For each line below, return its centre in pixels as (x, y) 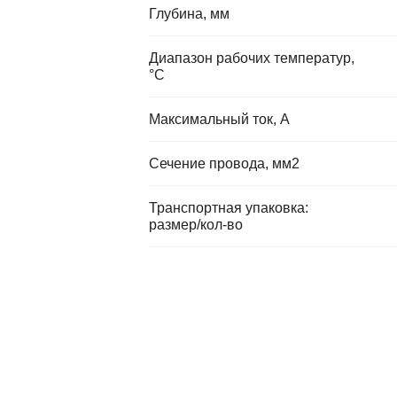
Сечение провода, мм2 (224, 163)
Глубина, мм (189, 14)
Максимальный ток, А (219, 119)
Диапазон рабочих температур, (252, 58)
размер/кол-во (196, 225)
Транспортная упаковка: (229, 208)
